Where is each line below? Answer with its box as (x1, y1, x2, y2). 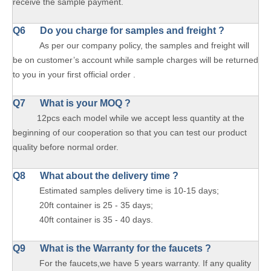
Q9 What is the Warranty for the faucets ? (13, 243, 211, 253)
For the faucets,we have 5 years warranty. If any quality (39, 258, 251, 268)
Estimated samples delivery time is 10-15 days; (13, 186, 219, 195)
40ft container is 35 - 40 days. (13, 215, 153, 224)
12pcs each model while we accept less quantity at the (13, 113, 244, 123)
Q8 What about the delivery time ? (13, 171, 178, 181)
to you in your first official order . (13, 70, 135, 79)
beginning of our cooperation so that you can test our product (13, 128, 247, 137)
